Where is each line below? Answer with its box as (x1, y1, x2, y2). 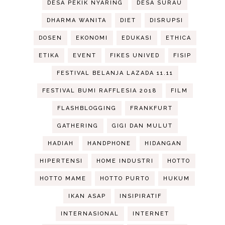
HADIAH (48, 140, 74, 147)
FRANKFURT (130, 105, 173, 112)
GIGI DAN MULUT (111, 123, 173, 130)
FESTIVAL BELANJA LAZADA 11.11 (56, 70, 173, 77)
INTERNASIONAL (60, 210, 119, 217)
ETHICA (165, 35, 191, 42)
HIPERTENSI (39, 158, 83, 165)
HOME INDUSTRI (96, 158, 154, 165)
